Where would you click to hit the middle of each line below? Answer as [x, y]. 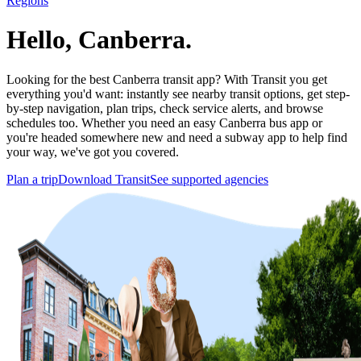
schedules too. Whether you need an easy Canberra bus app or [164, 122]
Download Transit [104, 179]
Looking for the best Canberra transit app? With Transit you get [167, 79]
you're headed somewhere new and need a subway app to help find [177, 137]
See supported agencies [209, 179]
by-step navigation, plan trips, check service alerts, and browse [165, 108]
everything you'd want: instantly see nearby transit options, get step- [178, 93]
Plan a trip [32, 179]
